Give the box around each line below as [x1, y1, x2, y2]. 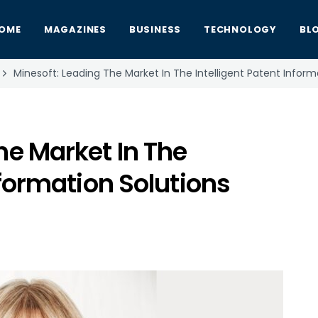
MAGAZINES [43, 23, 106, 36]
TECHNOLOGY [204, 23, 277, 36]
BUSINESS [128, 23, 182, 36]
